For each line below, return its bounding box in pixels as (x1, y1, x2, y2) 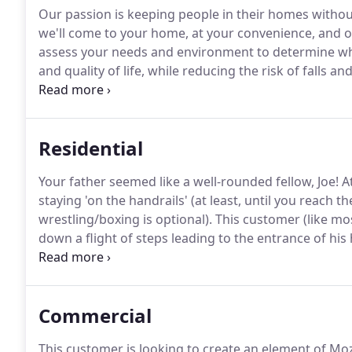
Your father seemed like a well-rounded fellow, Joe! (38, 173, 339, 190)
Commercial (38, 302, 152, 328)
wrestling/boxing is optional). (38, 211, 212, 228)
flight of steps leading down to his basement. (38, 248, 307, 266)
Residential (38, 135, 143, 161)
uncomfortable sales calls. (38, 100, 193, 117)
